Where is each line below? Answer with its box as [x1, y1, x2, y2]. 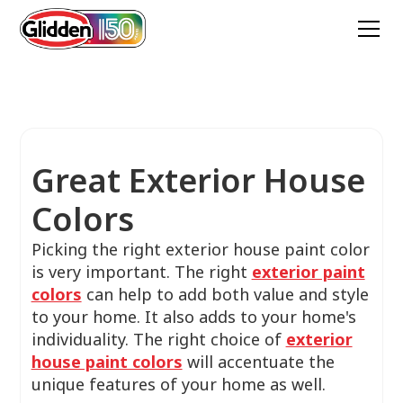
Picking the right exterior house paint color [31, 238, 370, 260]
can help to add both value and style [81, 283, 369, 305]
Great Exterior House [31, 158, 365, 202]
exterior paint [251, 261, 365, 282]
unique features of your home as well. [31, 373, 326, 395]
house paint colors [31, 351, 183, 372]
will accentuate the [182, 351, 335, 372]
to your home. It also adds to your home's [31, 306, 356, 327]
